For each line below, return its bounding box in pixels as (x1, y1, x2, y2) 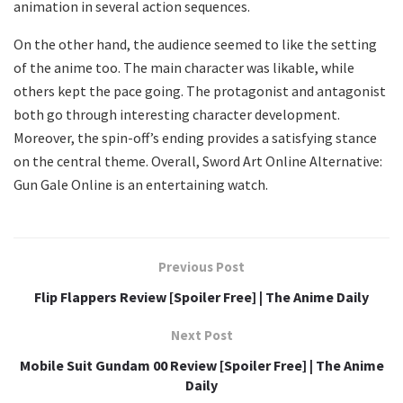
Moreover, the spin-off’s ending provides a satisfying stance (13, 128, 377, 147)
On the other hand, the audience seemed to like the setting (13, 34, 377, 53)
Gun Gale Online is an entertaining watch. (13, 175, 268, 193)
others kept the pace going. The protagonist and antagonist (13, 81, 386, 100)
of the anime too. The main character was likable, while (13, 58, 354, 76)
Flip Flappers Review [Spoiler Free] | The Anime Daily (34, 287, 369, 306)
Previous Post (158, 257, 245, 275)
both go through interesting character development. (13, 104, 340, 123)
